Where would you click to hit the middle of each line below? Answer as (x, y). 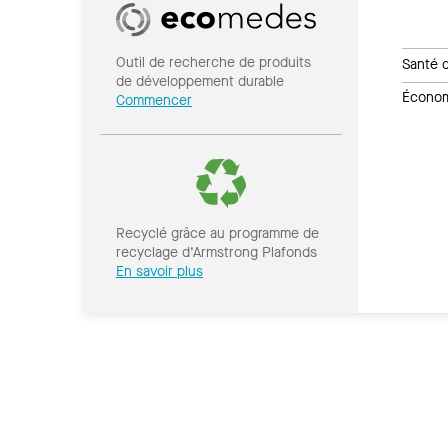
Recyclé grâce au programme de (217, 233)
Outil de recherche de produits (213, 63)
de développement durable (200, 82)
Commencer (154, 101)
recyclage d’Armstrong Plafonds (216, 252)
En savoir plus (159, 271)
